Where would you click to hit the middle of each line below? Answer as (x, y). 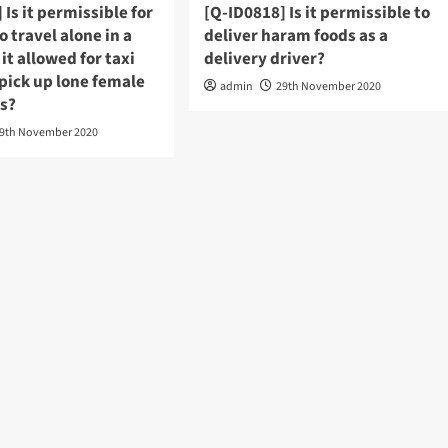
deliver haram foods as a (295, 35)
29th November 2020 (328, 86)
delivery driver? (264, 58)
